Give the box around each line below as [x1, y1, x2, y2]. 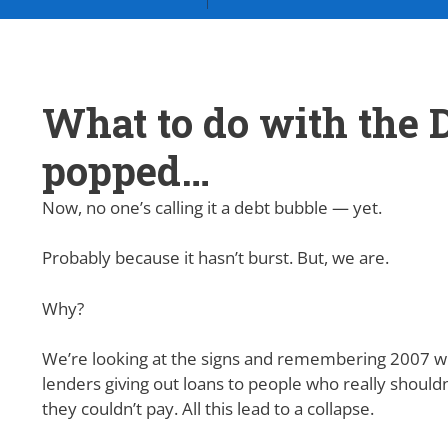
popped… [42, 143, 210, 197]
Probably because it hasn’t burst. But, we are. [42, 246, 389, 270]
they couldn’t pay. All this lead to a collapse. [42, 397, 374, 421]
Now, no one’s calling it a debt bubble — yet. [42, 195, 382, 219]
